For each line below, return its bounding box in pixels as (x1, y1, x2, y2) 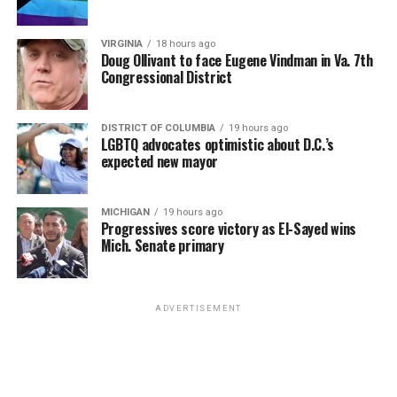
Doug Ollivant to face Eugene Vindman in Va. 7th (100, 50, 373, 72)
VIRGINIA (100, 38, 143, 51)
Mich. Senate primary (100, 235, 224, 257)
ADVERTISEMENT (154, 304, 243, 314)
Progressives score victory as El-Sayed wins (100, 218, 356, 240)
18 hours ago (155, 38, 215, 51)
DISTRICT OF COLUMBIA (100, 122, 215, 135)
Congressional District (100, 66, 232, 89)
